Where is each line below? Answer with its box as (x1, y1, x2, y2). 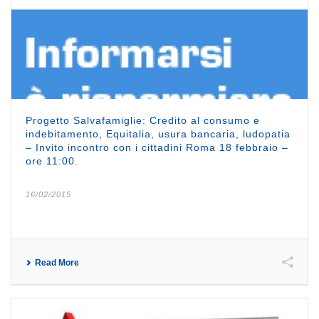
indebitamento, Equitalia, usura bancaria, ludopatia (26, 127, 291, 140)
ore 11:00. (26, 155, 78, 167)
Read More (35, 257, 79, 268)
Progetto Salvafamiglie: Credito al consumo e (26, 114, 260, 126)
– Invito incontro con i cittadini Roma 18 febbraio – (26, 141, 288, 153)
